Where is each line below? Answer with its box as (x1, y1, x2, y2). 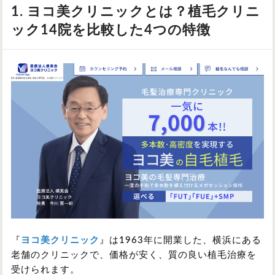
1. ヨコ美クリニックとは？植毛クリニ (11, 4, 260, 18)
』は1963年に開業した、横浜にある (99, 236, 261, 246)
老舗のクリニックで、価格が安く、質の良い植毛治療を (11, 250, 257, 260)
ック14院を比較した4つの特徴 (11, 23, 211, 37)
